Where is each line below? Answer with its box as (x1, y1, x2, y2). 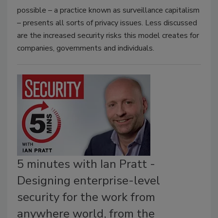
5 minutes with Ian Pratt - (17, 156, 155, 172)
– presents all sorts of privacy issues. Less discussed (17, 18, 197, 29)
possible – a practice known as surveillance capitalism (17, 5, 200, 16)
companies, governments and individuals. (17, 43, 154, 54)
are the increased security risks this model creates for (17, 30, 199, 41)
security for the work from (17, 189, 155, 205)
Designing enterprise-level (17, 173, 160, 189)
